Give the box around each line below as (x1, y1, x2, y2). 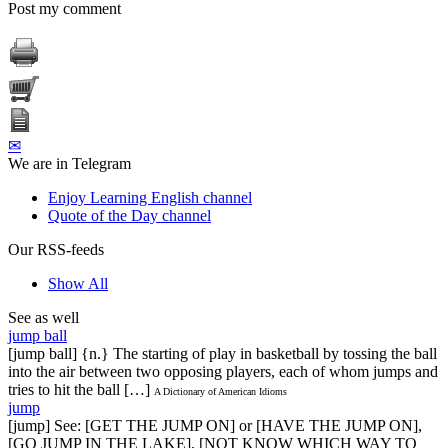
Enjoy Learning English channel (48, 188, 252, 206)
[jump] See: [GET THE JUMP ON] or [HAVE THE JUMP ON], (8, 416, 422, 434)
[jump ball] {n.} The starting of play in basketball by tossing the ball (8, 344, 437, 362)
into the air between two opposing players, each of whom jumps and (8, 362, 438, 380)
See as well (8, 308, 79, 326)
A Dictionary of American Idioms (154, 385, 287, 397)
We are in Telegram (8, 154, 131, 172)
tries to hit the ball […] (8, 380, 150, 398)
